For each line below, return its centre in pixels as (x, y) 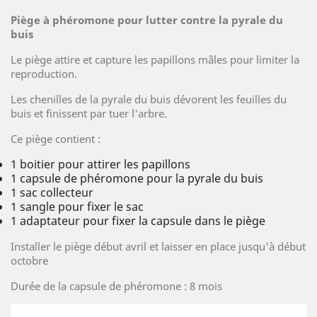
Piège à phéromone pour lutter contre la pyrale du (147, 20)
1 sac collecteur (52, 192)
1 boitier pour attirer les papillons (100, 164)
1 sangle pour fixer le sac (77, 207)
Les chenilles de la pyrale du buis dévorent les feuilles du (149, 99)
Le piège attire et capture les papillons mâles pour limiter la (155, 59)
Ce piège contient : (56, 139)
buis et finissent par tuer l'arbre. (89, 113)
